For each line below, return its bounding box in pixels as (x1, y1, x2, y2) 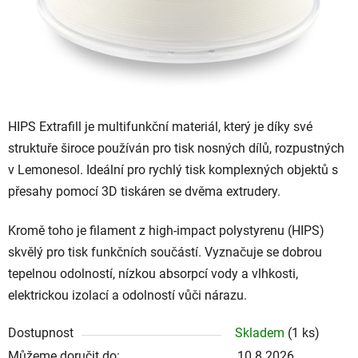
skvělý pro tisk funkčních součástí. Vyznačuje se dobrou (8, 244, 322, 260)
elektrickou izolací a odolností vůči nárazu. (8, 287, 250, 303)
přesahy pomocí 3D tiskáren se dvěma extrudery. (8, 183, 284, 199)
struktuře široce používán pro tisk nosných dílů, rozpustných (8, 140, 344, 156)
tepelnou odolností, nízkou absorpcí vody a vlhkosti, (8, 265, 298, 281)
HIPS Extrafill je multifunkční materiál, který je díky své (8, 118, 312, 134)
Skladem (235, 324, 288, 340)
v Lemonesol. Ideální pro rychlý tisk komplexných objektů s (8, 161, 338, 177)
